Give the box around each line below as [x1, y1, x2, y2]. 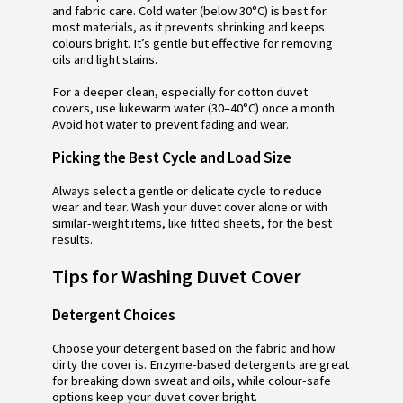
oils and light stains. [52, 50, 157, 67]
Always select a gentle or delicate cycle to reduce [52, 182, 322, 199]
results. [52, 230, 93, 247]
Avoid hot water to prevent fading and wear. [52, 115, 289, 132]
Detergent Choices [52, 305, 175, 326]
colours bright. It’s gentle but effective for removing [52, 34, 333, 51]
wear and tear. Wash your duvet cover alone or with [52, 198, 327, 215]
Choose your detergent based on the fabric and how [52, 340, 335, 357]
